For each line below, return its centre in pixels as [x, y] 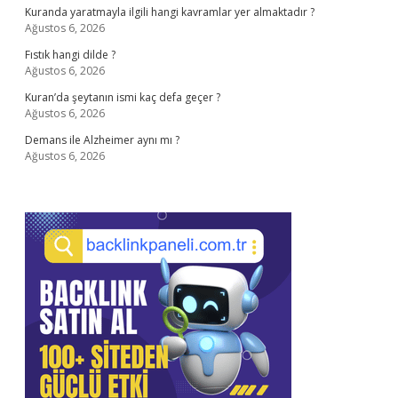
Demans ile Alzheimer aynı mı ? [102, 140]
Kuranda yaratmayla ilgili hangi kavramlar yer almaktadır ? [170, 12]
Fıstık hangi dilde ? [70, 55]
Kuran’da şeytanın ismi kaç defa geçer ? [123, 97]
